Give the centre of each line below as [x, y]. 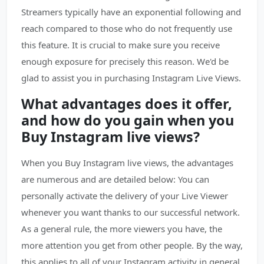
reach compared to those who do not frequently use [127, 28]
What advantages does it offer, [127, 104]
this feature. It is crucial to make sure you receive [121, 45]
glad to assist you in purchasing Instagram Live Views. [131, 78]
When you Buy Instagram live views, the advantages [127, 163]
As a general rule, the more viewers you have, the [122, 229]
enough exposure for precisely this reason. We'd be [125, 61]
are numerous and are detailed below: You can [115, 179]
